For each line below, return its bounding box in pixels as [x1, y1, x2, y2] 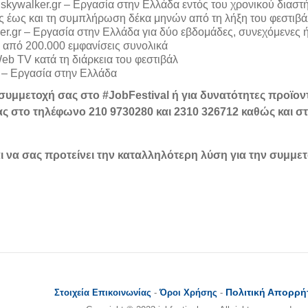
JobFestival [109, 89, 169, 102]
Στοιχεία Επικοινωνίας [54, 287, 151, 298]
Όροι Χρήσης [159, 287, 217, 298]
